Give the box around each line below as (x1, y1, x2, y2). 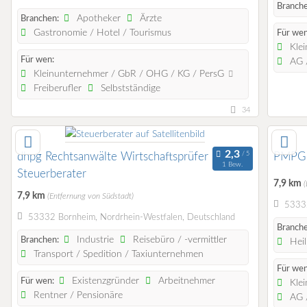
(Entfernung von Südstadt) (47, 193, 134, 201)
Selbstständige (98, 84, 161, 94)
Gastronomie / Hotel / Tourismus (31, 28, 172, 38)
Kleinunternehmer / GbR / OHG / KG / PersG (31, 69, 228, 79)
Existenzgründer (69, 276, 140, 286)
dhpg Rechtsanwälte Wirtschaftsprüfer (17, 151, 208, 163)
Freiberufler (31, 84, 82, 94)
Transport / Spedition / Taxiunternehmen (31, 249, 204, 260)
